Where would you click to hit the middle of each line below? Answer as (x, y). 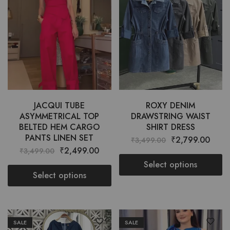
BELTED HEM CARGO (60, 127)
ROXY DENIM (171, 106)
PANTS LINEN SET (60, 138)
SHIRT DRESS (170, 127)
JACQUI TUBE (60, 106)
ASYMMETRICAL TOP (60, 117)
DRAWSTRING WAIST (170, 117)
